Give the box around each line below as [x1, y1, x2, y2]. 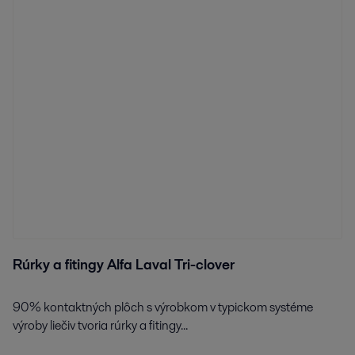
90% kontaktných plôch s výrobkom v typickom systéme [13, 297, 313, 316]
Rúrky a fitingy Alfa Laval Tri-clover [13, 255, 235, 275]
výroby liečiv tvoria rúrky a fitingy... [13, 315, 188, 334]
